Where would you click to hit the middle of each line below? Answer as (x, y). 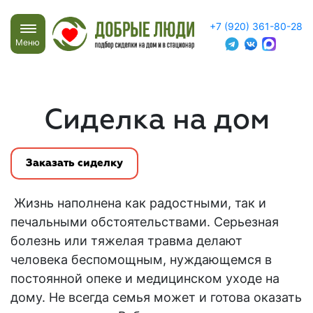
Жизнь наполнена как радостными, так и (138, 203)
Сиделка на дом (156, 121)
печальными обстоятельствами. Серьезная (145, 222)
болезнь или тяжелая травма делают (126, 241)
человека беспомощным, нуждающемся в (141, 260)
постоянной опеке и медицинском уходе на (145, 278)
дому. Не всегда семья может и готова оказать (156, 297)
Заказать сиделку (74, 163)
